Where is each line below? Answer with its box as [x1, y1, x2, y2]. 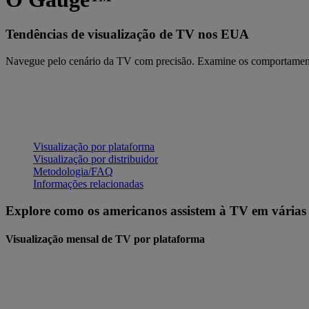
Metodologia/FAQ [33, 166, 113, 178]
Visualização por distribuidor [33, 153, 158, 166]
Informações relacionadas [33, 178, 143, 190]
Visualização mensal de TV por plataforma [6, 233, 205, 246]
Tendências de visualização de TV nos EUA [6, 27, 249, 42]
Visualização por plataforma [33, 141, 154, 153]
